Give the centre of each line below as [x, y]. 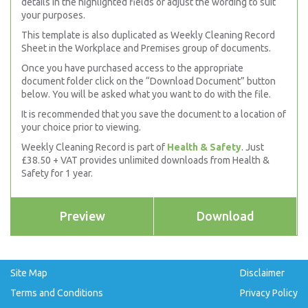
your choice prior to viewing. [81, 127]
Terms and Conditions [57, 293]
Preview [82, 216]
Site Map [29, 273]
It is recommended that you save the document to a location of [154, 114]
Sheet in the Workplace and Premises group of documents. [146, 48]
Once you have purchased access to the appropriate [132, 68]
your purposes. [53, 15]
